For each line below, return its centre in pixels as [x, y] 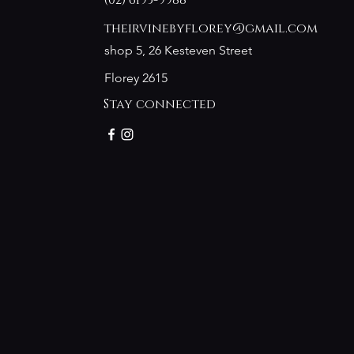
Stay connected [160, 104]
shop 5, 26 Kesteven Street [178, 50]
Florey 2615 [136, 78]
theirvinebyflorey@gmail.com [211, 28]
